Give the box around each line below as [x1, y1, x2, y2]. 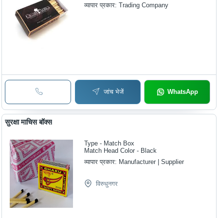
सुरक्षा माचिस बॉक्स [5, 117, 53, 126]
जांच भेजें [104, 88, 124, 96]
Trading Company [119, 1, 169, 9]
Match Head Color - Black [84, 146, 157, 154]
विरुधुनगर [96, 180, 118, 187]
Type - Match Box [84, 139, 135, 147]
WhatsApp [167, 88, 198, 96]
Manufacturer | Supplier [119, 158, 184, 165]
